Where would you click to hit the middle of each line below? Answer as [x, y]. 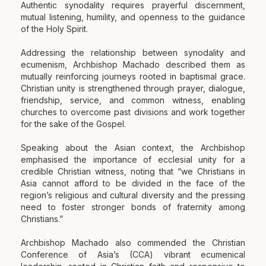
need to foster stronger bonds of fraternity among [133, 207]
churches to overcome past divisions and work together [133, 112]
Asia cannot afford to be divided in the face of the [133, 183]
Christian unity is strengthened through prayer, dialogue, [133, 88]
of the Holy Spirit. [54, 29]
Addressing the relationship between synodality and [133, 53]
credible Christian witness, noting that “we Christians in [133, 172]
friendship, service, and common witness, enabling [133, 100]
